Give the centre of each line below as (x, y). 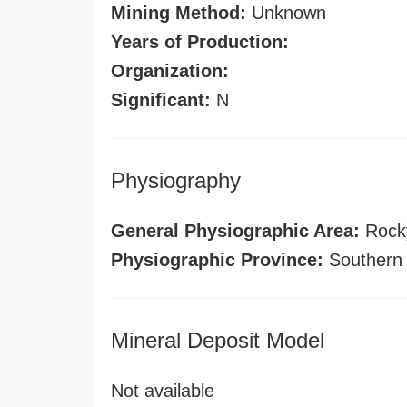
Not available (163, 391)
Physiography (176, 180)
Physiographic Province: (217, 260)
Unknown (286, 13)
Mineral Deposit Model (218, 340)
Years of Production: (200, 42)
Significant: (161, 100)
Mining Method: (179, 13)
